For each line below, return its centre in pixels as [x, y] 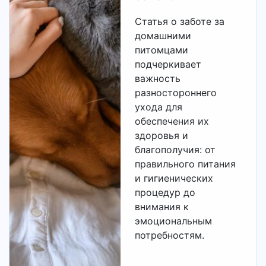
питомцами [162, 50]
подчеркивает [168, 64]
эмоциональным [174, 221]
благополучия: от [175, 150]
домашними [163, 36]
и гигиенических [174, 178]
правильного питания [186, 164]
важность [158, 78]
